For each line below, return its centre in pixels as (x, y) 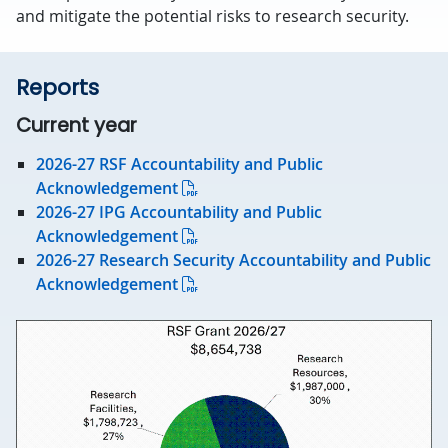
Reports (57, 88)
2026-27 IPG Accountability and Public (179, 212)
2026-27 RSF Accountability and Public (179, 164)
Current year (76, 126)
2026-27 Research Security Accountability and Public (233, 260)
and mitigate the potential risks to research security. (212, 16)
